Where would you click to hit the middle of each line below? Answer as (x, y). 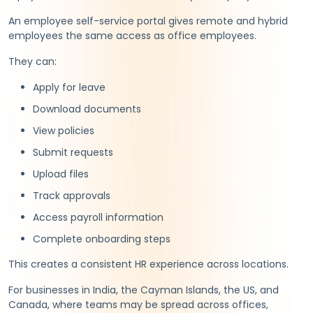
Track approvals (72, 195)
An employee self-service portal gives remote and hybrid (148, 21)
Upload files (61, 174)
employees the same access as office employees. (132, 35)
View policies (64, 130)
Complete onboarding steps (102, 239)
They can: (32, 61)
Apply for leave (69, 87)
